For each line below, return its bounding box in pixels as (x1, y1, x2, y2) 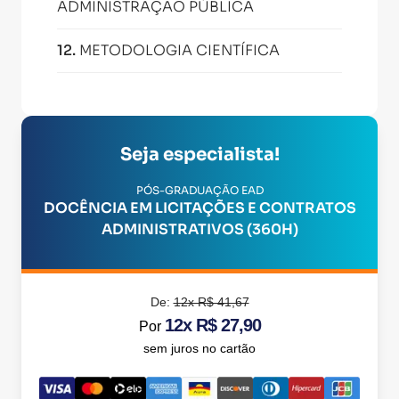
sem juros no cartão (143, 341, 256, 355)
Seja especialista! (119, 143, 280, 166)
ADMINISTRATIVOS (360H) (101, 220, 298, 239)
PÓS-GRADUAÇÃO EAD (135, 183, 264, 197)
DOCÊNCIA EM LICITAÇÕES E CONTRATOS (43, 199, 356, 217)
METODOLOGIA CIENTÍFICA (79, 41, 280, 60)
